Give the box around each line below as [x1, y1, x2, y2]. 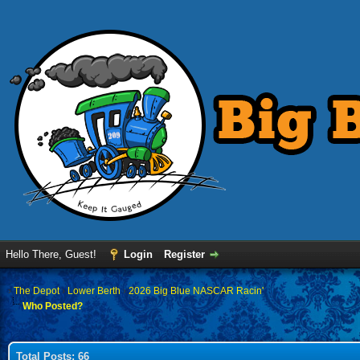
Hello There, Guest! [6, 248, 100, 260]
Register [164, 248, 205, 260]
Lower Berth [67, 285, 121, 297]
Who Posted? [22, 301, 83, 312]
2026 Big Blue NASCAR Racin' [129, 285, 264, 297]
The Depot [14, 285, 59, 297]
